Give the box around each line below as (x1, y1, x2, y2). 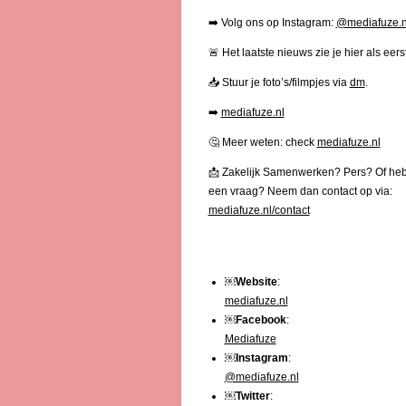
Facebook (235, 313, 286, 326)
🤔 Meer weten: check (208, 135, 317, 149)
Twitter (235, 389, 270, 402)
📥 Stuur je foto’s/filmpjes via (208, 75, 350, 89)
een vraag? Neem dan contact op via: (208, 184, 392, 198)
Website (235, 275, 277, 288)
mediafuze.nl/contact (208, 203, 310, 217)
